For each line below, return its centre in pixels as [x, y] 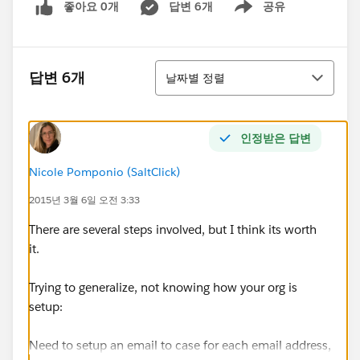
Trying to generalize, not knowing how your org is [163, 287]
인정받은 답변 [276, 138]
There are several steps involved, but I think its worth [173, 229]
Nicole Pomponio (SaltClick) [104, 172]
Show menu [254, 15]
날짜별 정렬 [195, 78]
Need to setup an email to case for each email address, [180, 345]
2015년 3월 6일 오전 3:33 [84, 199]
